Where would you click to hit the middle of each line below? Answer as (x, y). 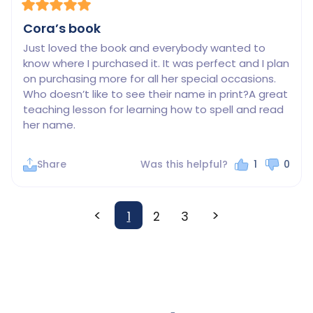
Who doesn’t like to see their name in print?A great (155, 94)
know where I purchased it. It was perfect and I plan (156, 64)
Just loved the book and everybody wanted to (144, 48)
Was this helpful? (184, 165)
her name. (49, 125)
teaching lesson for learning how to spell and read (153, 110)
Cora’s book (62, 28)
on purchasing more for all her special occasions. (150, 79)
